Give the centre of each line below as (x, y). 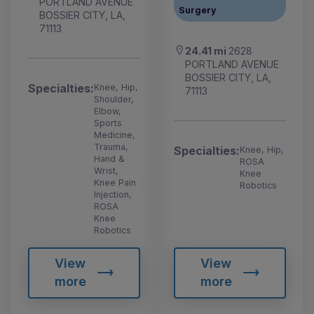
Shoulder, (114, 99)
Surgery (198, 10)
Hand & (109, 158)
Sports (108, 123)
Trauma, (111, 146)
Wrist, (106, 170)
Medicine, (115, 135)
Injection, (113, 194)
